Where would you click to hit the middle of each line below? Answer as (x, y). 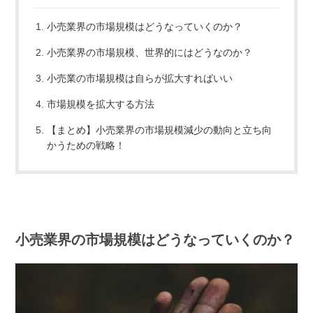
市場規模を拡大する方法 (101, 104)
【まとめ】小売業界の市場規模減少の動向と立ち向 (160, 130)
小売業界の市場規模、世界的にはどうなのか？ (150, 52)
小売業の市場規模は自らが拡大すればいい (140, 78)
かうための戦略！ (86, 145)
